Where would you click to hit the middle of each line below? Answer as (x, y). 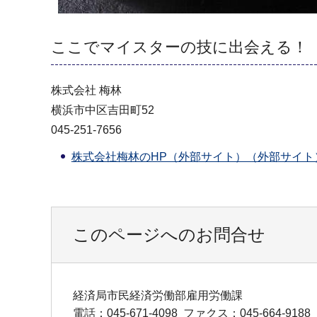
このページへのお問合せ (169, 235)
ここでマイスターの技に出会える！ (179, 47)
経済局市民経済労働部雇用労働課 (158, 296)
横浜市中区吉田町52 (103, 110)
